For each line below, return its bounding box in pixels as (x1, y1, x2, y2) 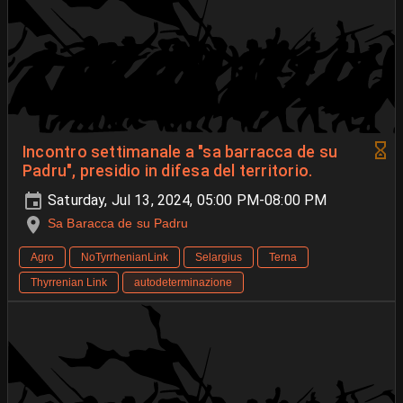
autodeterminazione (134, 275, 232, 289)
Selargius (195, 250, 242, 264)
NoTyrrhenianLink (81, 250, 168, 264)
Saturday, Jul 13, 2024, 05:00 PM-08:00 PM (44, 192, 327, 210)
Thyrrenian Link (31, 275, 107, 289)
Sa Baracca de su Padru (48, 216, 189, 231)
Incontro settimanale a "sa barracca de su (22, 143, 338, 162)
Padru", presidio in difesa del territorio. (22, 162, 313, 181)
